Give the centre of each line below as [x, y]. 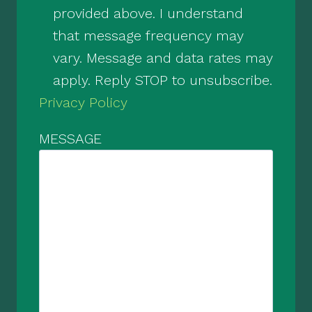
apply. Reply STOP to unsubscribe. [163, 80]
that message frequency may [148, 36]
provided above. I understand [148, 14]
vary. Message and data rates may [163, 58]
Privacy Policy [83, 103]
